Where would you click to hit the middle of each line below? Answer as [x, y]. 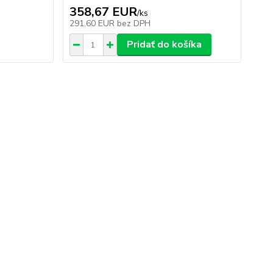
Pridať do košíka [164, 44]
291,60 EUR [93, 23]
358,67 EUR [103, 12]
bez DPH [133, 23]
